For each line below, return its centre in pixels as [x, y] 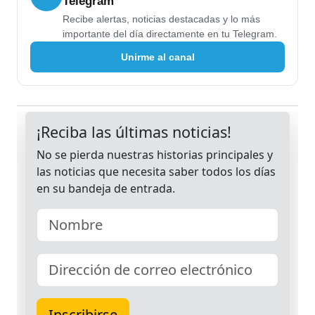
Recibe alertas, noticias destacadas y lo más [161, 19]
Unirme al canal [157, 57]
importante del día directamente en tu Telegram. [170, 34]
